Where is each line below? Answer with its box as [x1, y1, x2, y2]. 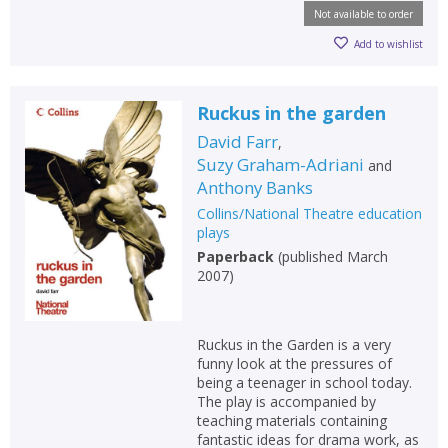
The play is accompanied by [196, 392, 376, 411]
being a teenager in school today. [196, 373, 412, 392]
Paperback [196, 247, 274, 266]
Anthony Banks [196, 176, 313, 199]
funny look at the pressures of [196, 354, 392, 373]
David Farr [196, 130, 278, 153]
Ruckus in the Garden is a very [196, 335, 391, 354]
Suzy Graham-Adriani [196, 153, 364, 176]
